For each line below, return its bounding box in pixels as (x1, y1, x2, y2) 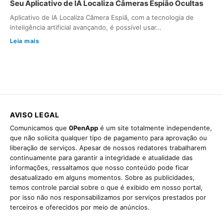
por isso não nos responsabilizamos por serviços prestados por (10, 193, 206, 202)
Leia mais (10, 37, 40, 45)
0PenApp (69, 124, 98, 132)
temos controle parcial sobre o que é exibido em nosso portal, (10, 183, 203, 192)
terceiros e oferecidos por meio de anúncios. (10, 203, 150, 212)
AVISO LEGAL (10, 111, 59, 119)
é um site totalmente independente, (98, 124, 212, 132)
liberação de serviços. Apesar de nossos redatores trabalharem (10, 144, 206, 152)
